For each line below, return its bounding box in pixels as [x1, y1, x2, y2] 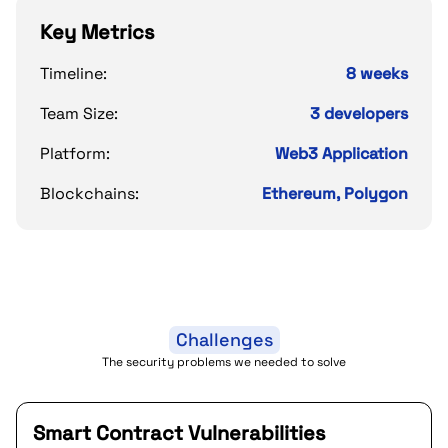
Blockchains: [40, 183, 139, 204]
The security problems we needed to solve [102, 354, 346, 370]
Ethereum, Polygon [262, 183, 408, 204]
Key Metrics [40, 19, 155, 45]
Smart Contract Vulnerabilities [33, 420, 326, 446]
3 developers [310, 103, 408, 124]
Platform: [40, 143, 110, 164]
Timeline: [40, 63, 107, 84]
